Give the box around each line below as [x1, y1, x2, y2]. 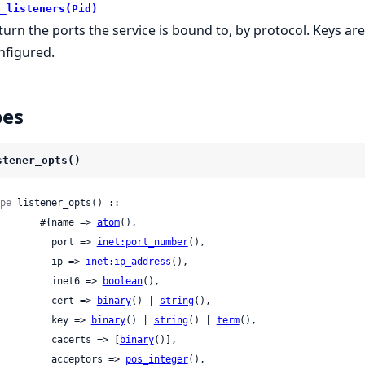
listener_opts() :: [11, 196, 120, 209]
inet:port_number [96, 235, 188, 248]
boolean [102, 275, 143, 287]
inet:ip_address [85, 255, 171, 267]
